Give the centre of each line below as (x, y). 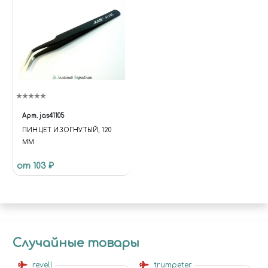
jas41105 (52, 116)
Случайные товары (76, 243)
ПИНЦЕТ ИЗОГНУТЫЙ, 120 (67, 130)
